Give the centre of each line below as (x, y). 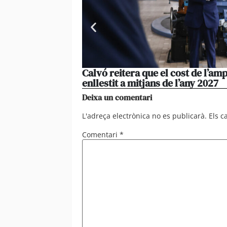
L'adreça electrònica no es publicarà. (144, 116)
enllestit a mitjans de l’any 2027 (150, 83)
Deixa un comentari (117, 98)
